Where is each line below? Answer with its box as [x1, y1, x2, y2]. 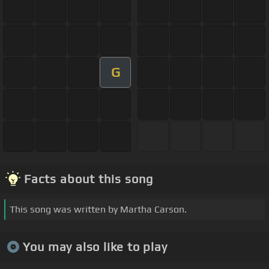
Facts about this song [24, 171, 153, 186]
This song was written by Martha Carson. [10, 203, 187, 215]
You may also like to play [22, 240, 168, 254]
